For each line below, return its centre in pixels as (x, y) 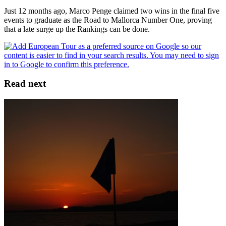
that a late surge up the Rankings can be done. (77, 29)
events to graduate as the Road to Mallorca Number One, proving (108, 20)
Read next (25, 84)
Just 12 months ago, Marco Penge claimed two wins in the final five (112, 11)
